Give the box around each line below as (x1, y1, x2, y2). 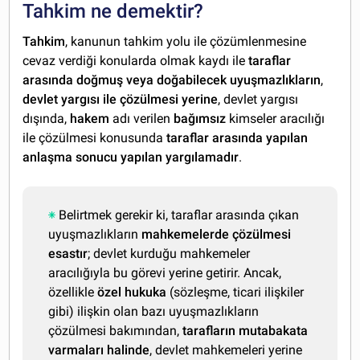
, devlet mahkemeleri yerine (149, 342, 303, 358)
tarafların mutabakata (182, 323, 309, 339)
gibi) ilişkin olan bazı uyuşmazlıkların (48, 304, 260, 320)
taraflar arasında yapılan (163, 130, 309, 146)
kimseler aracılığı (226, 111, 325, 127)
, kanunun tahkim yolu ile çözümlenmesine (65, 34, 307, 50)
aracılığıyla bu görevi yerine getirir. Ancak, (48, 265, 282, 281)
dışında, (22, 111, 71, 127)
